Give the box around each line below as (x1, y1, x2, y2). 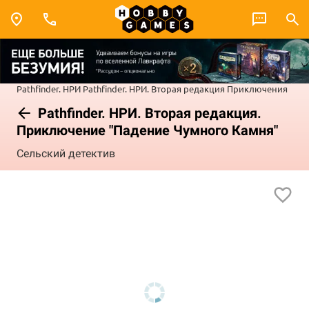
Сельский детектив (17, 147, 115, 161)
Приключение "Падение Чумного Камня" (17, 121, 278, 139)
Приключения (227, 82, 288, 94)
